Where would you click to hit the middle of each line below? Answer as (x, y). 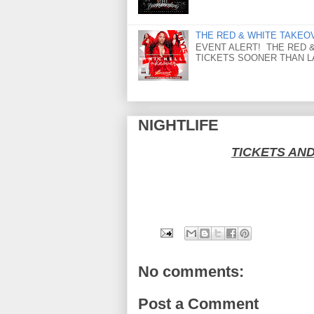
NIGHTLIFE (178, 125)
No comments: (191, 272)
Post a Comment (198, 303)
